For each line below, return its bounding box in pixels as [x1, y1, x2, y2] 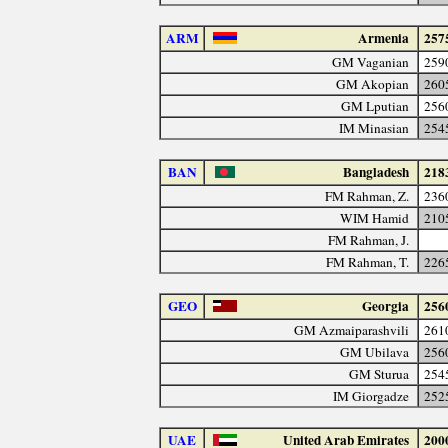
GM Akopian [336, 74, 410, 93]
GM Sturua [349, 364, 410, 383]
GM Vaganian [332, 52, 410, 71]
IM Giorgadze [333, 386, 410, 405]
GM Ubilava [340, 342, 410, 361]
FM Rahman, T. [326, 252, 410, 271]
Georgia [362, 295, 410, 316]
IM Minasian [339, 118, 410, 137]
